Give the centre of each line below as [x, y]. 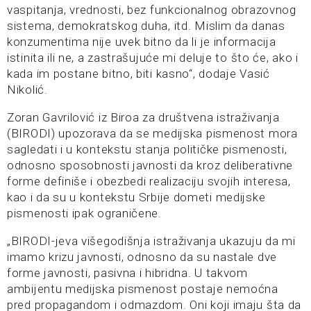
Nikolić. [27, 90]
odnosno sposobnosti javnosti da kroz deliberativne [150, 165]
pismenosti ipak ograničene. [84, 213]
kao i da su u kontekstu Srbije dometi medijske [136, 197]
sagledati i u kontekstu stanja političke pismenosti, [147, 149]
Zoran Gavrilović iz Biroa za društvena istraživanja [143, 117]
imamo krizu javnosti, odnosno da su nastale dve [142, 257]
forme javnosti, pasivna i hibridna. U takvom [127, 273]
